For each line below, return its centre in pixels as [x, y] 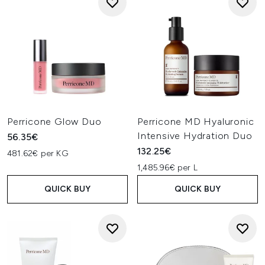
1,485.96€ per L [167, 168]
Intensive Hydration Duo [195, 136]
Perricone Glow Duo [54, 122]
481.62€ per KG [38, 153]
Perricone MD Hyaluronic [196, 122]
